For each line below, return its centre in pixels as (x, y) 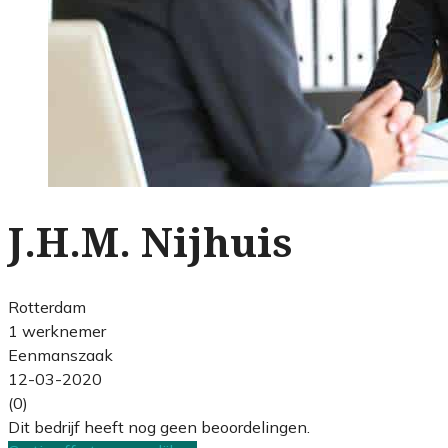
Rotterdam (47, 306)
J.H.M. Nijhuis (150, 243)
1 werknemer (57, 330)
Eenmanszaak (60, 354)
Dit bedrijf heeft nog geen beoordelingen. (159, 426)
